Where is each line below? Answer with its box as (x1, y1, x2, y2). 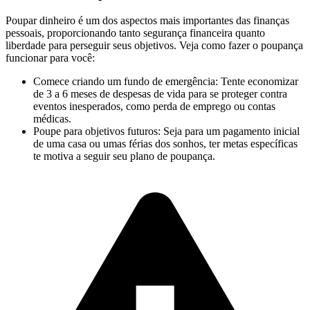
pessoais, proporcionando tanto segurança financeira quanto (6, 26, 265, 39)
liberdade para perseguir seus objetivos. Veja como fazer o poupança (6, 39, 303, 51)
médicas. (33, 112, 71, 125)
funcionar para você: (6, 51, 95, 64)
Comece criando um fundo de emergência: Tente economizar (33, 75, 298, 87)
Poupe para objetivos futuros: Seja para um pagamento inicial (33, 125, 300, 137)
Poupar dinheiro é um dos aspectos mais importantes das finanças (6, 14, 289, 26)
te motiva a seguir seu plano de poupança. (33, 149, 215, 162)
